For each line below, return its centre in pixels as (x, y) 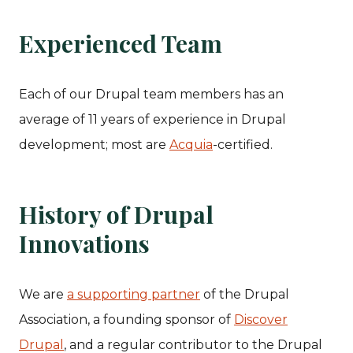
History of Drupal (116, 214)
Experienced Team (121, 43)
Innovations (84, 243)
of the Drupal (245, 294)
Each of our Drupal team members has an (151, 94)
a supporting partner (134, 294)
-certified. (243, 144)
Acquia (191, 144)
